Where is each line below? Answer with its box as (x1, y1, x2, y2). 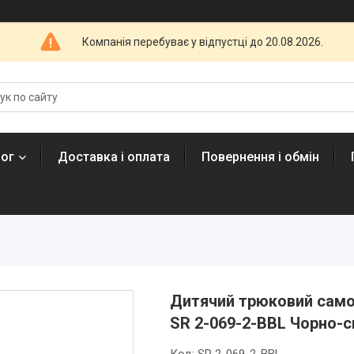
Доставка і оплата (58, 149, 170, 164)
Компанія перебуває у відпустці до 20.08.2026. (82, 35, 323, 48)
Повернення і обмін (201, 149, 319, 164)
